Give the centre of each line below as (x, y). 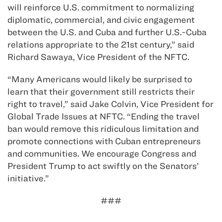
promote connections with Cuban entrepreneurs (104, 141)
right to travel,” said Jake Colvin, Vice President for (111, 104)
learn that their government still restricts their (101, 92)
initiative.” (28, 178)
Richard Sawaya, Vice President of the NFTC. (98, 57)
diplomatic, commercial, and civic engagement (101, 20)
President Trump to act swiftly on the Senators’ (103, 166)
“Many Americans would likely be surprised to (100, 79)
